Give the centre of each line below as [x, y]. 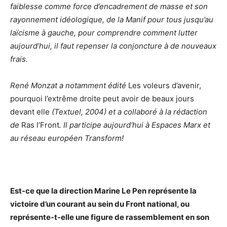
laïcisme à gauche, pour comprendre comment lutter [104, 32]
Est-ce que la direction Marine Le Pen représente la [103, 191]
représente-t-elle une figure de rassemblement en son [110, 217]
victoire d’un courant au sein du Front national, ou [100, 204]
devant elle [30, 111]
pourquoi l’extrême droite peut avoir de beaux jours [102, 98]
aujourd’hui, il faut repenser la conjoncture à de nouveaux [113, 46]
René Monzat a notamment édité [69, 85]
